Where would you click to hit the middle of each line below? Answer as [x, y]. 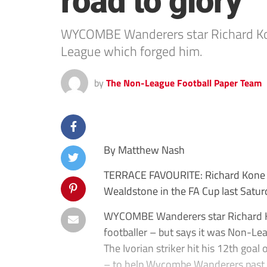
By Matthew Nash [144, 150]
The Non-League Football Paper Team [184, 83]
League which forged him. [132, 51]
